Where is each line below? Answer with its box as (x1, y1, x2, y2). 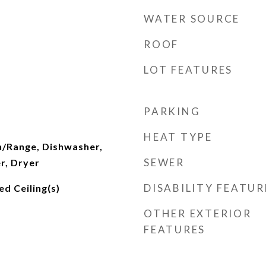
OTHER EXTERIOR (144, 207, 252, 220)
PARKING (144, 105, 201, 118)
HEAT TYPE (144, 131, 213, 143)
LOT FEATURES (144, 64, 233, 76)
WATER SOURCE (144, 12, 240, 25)
